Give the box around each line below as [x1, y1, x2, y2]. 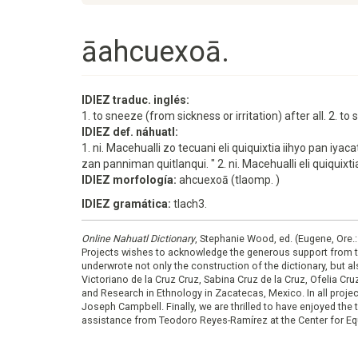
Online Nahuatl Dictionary [82, 233, 195, 245]
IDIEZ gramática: [82, 197, 173, 210]
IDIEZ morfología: [82, 173, 179, 186]
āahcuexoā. [82, 35, 229, 69]
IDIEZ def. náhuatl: [82, 125, 181, 138]
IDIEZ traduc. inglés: [82, 93, 192, 106]
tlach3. [173, 197, 207, 210]
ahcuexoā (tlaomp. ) [179, 173, 280, 186]
